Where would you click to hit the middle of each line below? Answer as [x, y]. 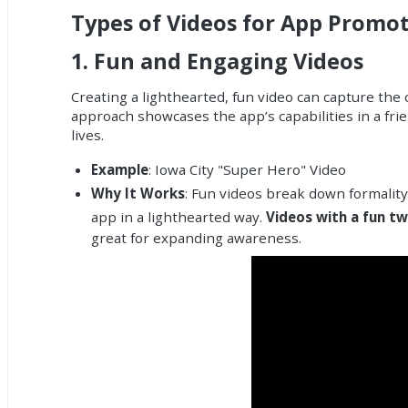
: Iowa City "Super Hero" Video [247, 169]
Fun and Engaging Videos [229, 61]
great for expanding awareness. [196, 237]
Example [119, 169]
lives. [88, 135]
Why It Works [138, 193]
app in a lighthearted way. [178, 216]
